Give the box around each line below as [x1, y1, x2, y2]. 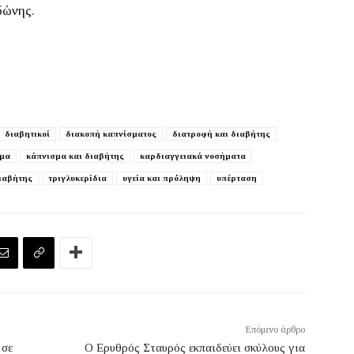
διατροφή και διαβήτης [172, 129, 270, 138]
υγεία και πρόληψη [122, 173, 201, 183]
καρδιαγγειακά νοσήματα [140, 151, 246, 160]
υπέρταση [217, 173, 257, 183]
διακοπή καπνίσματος [66, 129, 156, 138]
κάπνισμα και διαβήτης [26, 151, 124, 160]
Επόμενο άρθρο [245, 324, 305, 335]
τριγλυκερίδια [48, 173, 107, 183]
